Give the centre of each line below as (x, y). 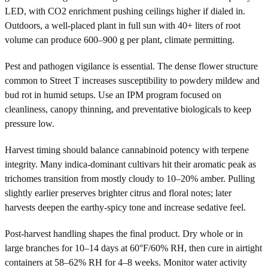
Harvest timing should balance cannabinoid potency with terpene (127, 150)
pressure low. (30, 123)
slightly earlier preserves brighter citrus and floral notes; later (118, 193)
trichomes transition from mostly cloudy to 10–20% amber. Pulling (130, 178)
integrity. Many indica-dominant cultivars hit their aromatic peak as (130, 164)
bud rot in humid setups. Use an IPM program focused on (113, 95)
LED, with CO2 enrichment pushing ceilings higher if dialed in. (125, 11)
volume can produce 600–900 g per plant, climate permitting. (120, 39)
